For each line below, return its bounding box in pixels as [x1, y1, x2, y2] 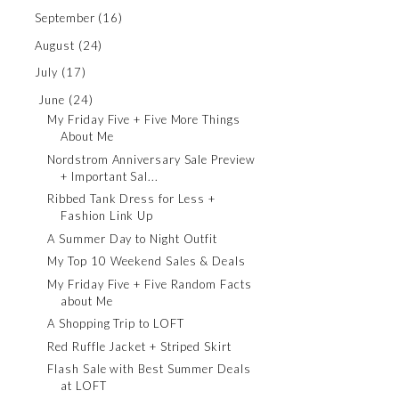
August [35, 37, 75, 53]
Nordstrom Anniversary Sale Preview [47, 151, 256, 167]
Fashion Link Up [61, 208, 154, 223]
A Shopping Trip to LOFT [47, 316, 184, 330]
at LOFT [61, 379, 107, 393]
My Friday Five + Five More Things [47, 112, 240, 126]
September [35, 11, 95, 26]
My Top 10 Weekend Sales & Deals [47, 254, 246, 268]
